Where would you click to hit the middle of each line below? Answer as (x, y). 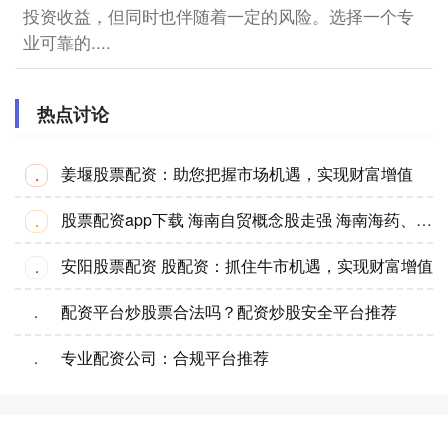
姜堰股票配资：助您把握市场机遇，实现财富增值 (237, 173)
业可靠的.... (67, 41)
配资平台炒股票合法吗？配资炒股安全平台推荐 (229, 311)
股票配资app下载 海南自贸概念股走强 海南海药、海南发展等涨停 (424, 219)
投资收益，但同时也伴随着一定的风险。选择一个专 (218, 15)
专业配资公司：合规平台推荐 (165, 357)
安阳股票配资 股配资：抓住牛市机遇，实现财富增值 (247, 265)
